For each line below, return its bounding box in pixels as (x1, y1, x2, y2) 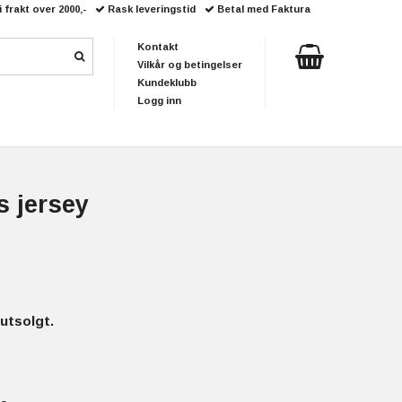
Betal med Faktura (214, 4, 310, 14)
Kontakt (137, 41, 179, 52)
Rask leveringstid (105, 4, 198, 14)
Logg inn (137, 95, 181, 106)
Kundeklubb (137, 77, 197, 88)
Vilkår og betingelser (137, 59, 242, 70)
